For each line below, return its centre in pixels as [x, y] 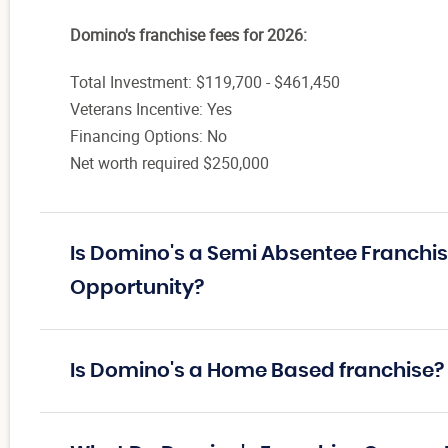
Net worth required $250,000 [169, 162]
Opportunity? [137, 287]
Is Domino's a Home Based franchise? [257, 370]
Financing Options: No [150, 135]
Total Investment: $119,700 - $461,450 [205, 81]
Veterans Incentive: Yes [151, 108]
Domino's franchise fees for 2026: [188, 34]
